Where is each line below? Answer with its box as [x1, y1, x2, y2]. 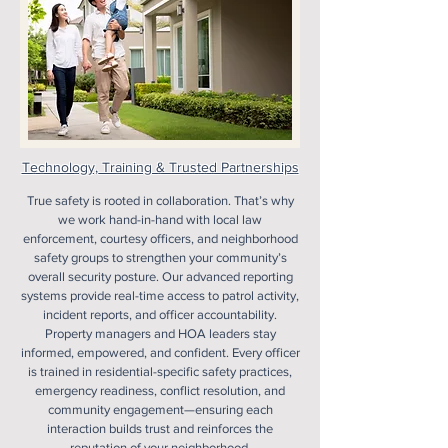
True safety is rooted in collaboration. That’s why [26, 193, 294, 208]
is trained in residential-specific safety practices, [28, 364, 292, 379]
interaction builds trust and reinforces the [47, 421, 273, 436]
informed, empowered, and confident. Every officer [20, 345, 300, 360]
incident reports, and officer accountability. [43, 307, 277, 322]
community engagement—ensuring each [47, 402, 273, 417]
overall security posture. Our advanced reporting [27, 269, 293, 284]
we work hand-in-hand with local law [58, 212, 262, 227]
